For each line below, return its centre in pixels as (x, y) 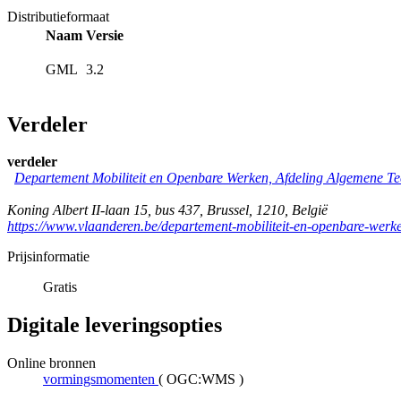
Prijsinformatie (48, 257)
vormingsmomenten (99, 380)
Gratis (60, 287)
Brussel (228, 210)
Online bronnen (51, 363)
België (310, 210)
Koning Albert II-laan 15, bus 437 (103, 210)
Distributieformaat (58, 16)
